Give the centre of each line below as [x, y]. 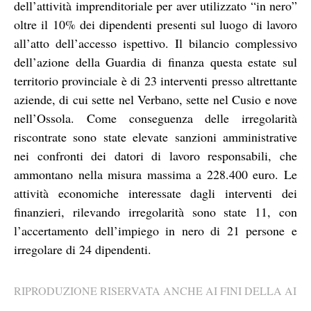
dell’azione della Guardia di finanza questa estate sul [155, 61]
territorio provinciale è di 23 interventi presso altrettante [155, 80]
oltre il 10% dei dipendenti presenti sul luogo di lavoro [155, 24]
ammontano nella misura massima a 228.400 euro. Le [155, 174]
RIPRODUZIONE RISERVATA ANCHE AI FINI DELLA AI [155, 291]
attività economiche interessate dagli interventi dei [155, 193]
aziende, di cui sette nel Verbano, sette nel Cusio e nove [155, 99]
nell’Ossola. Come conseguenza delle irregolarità [155, 118]
